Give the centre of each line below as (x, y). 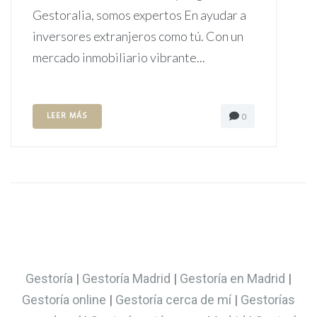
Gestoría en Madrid (232, 279)
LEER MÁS (67, 116)
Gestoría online (64, 300)
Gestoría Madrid (126, 279)
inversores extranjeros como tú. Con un (138, 36)
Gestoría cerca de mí (173, 300)
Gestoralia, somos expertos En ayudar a (139, 15)
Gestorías (268, 300)
